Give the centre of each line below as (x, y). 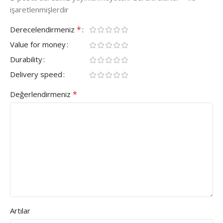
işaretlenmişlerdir (39, 9)
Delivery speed (36, 74)
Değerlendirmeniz (41, 94)
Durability (26, 59)
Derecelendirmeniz (43, 29)
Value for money (38, 44)
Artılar (20, 210)
